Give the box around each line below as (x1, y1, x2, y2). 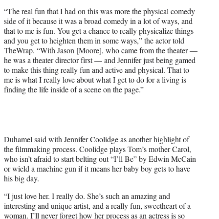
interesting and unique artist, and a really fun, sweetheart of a (4, 200, 191, 211)
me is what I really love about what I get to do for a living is (4, 74, 186, 85)
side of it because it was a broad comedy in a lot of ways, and (4, 15, 193, 26)
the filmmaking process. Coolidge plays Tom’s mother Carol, (4, 143, 191, 154)
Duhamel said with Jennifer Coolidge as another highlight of (4, 133, 189, 144)
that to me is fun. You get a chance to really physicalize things (4, 25, 194, 36)
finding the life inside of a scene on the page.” (4, 84, 144, 94)
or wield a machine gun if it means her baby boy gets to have (4, 163, 190, 174)
